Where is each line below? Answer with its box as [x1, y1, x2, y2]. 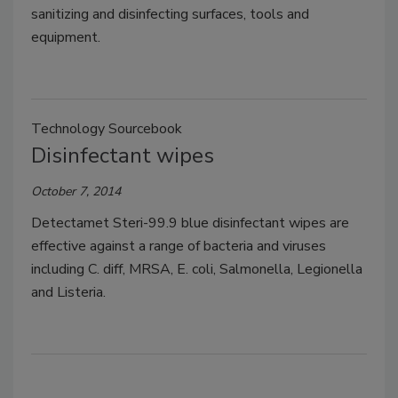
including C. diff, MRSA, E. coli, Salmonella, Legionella [31, 259, 362, 280]
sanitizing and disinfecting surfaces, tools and [31, 4, 309, 25]
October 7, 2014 [31, 183, 121, 201]
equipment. [31, 28, 100, 48]
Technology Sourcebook [31, 119, 182, 139]
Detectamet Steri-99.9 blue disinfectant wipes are [31, 213, 349, 234]
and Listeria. [31, 283, 106, 303]
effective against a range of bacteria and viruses [31, 236, 326, 257]
